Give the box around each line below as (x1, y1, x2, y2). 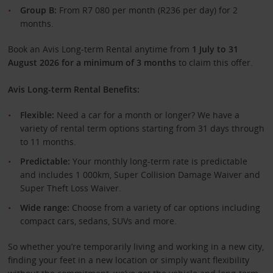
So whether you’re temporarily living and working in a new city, (7, 241, 264, 252)
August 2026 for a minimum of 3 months (7, 57, 176, 68)
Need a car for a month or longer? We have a (54, 109, 239, 121)
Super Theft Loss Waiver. (19, 182, 121, 194)
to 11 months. (19, 136, 76, 147)
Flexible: (19, 109, 54, 121)
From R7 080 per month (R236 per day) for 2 (56, 4, 238, 16)
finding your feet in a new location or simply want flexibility (7, 254, 249, 266)
